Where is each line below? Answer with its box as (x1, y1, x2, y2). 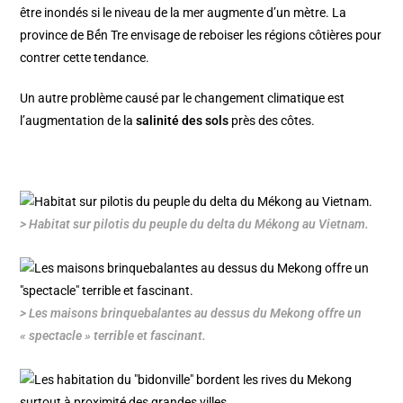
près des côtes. (228, 113, 316, 129)
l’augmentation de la (20, 113, 137, 129)
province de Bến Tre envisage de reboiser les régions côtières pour (20, 28, 382, 43)
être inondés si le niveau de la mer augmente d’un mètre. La (20, 5, 347, 21)
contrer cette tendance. (20, 50, 153, 66)
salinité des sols (136, 113, 229, 129)
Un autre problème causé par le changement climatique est (20, 91, 345, 106)
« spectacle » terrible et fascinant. (20, 328, 207, 344)
